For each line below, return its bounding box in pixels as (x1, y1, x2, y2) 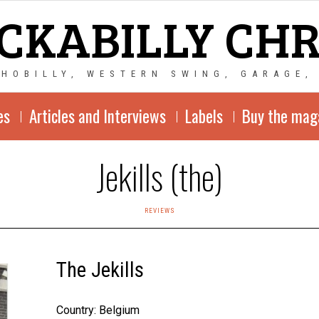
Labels (184, 104, 223, 128)
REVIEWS (144, 206, 175, 214)
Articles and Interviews (28, 104, 166, 128)
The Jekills (56, 258, 144, 282)
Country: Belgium (56, 303, 140, 317)
